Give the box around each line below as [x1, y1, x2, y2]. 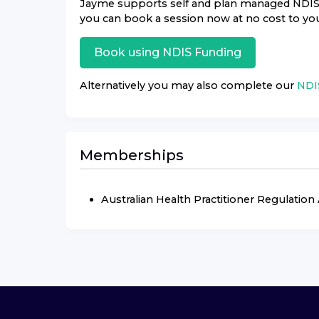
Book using [94, 45, 162, 59]
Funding [192, 45, 241, 59]
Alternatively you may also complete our [80, 78, 294, 92]
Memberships [80, 146, 184, 164]
